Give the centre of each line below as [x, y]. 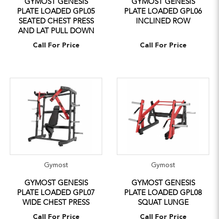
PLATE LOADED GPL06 [163, 11]
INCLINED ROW [163, 21]
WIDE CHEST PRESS [56, 202]
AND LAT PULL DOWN [56, 31]
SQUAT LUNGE [163, 202]
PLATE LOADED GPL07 [56, 192]
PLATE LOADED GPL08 [163, 192]
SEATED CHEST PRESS [56, 21]
